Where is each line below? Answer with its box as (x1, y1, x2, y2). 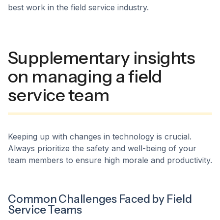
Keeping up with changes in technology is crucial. (8, 131, 192, 141)
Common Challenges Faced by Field (8, 192, 192, 206)
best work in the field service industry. (8, 2, 149, 12)
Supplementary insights (8, 47, 195, 68)
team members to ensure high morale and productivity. (8, 155, 212, 165)
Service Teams (8, 202, 82, 217)
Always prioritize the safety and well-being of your (8, 143, 196, 153)
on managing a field (8, 65, 162, 87)
